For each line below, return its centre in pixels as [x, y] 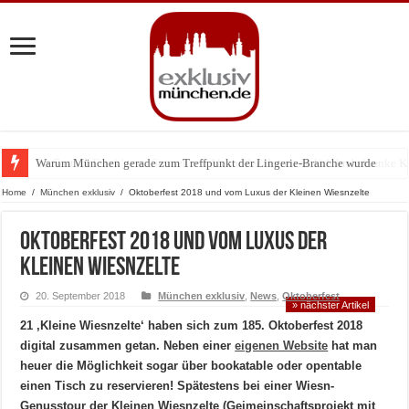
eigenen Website [282, 346]
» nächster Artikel [330, 305]
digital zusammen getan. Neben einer [128, 346]
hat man [353, 346]
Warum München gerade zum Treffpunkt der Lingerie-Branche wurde [206, 163]
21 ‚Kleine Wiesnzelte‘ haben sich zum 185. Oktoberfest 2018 [192, 325]
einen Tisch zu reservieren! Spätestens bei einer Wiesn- [178, 386]
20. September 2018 [81, 296]
